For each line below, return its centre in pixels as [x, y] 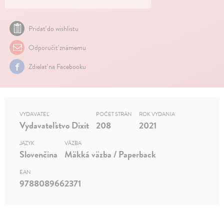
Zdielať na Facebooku [57, 66]
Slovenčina [39, 154]
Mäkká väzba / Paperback [110, 154]
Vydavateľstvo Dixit [54, 125]
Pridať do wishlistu [54, 28]
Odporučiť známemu [57, 47]
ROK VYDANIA [157, 114]
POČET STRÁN [114, 114]
